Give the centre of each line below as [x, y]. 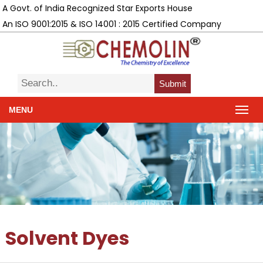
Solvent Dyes [67, 238]
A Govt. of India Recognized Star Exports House [98, 8]
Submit [172, 84]
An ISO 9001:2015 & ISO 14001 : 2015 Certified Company [112, 24]
